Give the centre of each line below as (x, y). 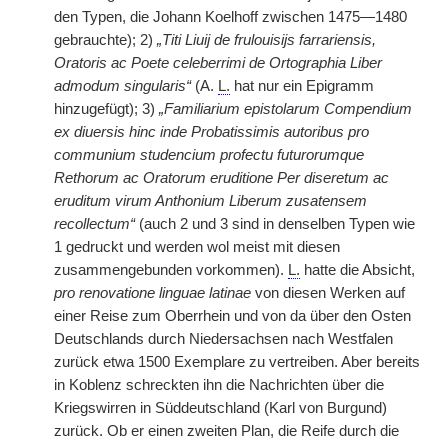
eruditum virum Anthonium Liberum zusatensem (210, 201)
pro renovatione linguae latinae (152, 293)
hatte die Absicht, (357, 270)
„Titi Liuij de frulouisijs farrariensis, (266, 40)
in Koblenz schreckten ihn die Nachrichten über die (219, 385)
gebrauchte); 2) (105, 40)
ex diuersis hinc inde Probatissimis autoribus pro (211, 132)
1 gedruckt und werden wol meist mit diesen (197, 247)
